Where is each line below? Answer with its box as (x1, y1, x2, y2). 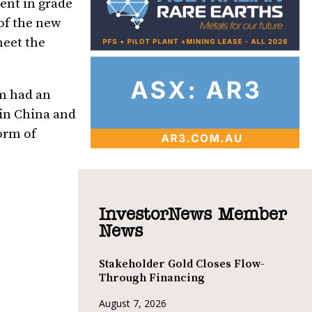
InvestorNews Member (99, 206, 286, 224)
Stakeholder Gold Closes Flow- (99, 256, 265, 271)
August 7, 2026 (99, 297, 166, 311)
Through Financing (99, 270, 205, 285)
